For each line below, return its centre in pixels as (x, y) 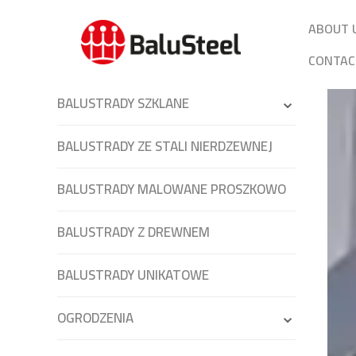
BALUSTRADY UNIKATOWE (133, 275)
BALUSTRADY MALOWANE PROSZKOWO (172, 189)
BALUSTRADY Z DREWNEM (133, 232)
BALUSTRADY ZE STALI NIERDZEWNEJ (165, 146)
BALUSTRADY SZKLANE (123, 103)
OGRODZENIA (95, 318)
